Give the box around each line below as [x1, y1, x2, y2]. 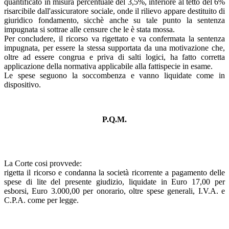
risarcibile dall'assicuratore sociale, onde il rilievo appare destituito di [4, 6, 225, 15]
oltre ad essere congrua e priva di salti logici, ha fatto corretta [4, 52, 225, 61]
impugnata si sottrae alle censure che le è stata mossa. [4, 25, 175, 34]
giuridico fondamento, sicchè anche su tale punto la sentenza [4, 15, 225, 25]
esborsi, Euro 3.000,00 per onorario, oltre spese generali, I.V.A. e [4, 186, 225, 195]
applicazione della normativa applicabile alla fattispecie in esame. [4, 61, 213, 71]
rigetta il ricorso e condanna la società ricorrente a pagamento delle [4, 168, 225, 177]
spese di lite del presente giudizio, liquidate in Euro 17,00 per [4, 177, 225, 186]
